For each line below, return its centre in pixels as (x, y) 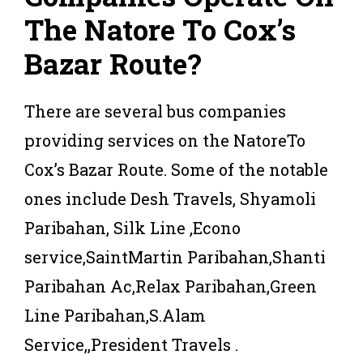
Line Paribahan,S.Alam (115, 315)
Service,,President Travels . (131, 344)
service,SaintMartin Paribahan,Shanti (175, 256)
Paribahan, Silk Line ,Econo (132, 227)
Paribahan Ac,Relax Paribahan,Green (171, 286)
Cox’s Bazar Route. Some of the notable (176, 169)
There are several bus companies (155, 111)
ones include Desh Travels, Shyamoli (170, 198)
